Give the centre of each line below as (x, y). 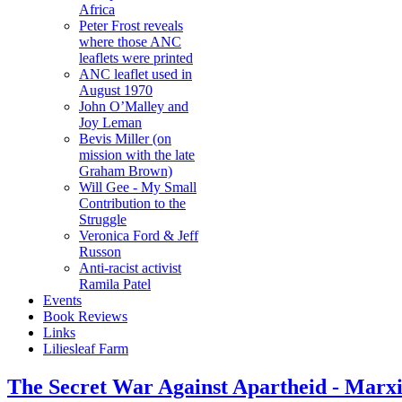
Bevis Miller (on (125, 139)
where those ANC (130, 42)
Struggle (103, 219)
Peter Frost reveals (131, 26)
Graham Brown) (126, 171)
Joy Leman (110, 122)
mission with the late (137, 155)
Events (62, 300)
